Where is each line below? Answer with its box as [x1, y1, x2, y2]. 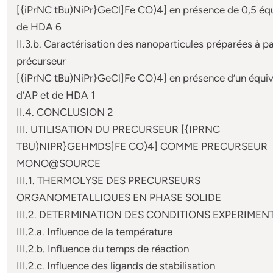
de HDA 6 [16, 20, 62, 33]
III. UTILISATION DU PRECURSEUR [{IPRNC [16, 122, 221, 135]
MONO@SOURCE [16, 157, 101, 169]
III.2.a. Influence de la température [16, 225, 173, 238]
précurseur [16, 54, 66, 67]
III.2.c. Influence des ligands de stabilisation [16, 259, 216, 272]
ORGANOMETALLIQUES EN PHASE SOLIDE [16, 191, 222, 204]
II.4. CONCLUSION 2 [16, 105, 114, 118]
